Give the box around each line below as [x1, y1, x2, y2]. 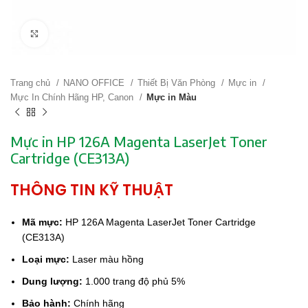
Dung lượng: [22, 276, 82, 287]
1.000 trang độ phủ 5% [82, 276, 185, 287]
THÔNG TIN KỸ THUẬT [10, 179, 173, 201]
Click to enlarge [48, 28, 115, 38]
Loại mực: [22, 254, 69, 265]
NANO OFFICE [63, 78, 127, 88]
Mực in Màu [146, 92, 197, 102]
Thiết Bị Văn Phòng [137, 78, 218, 88]
